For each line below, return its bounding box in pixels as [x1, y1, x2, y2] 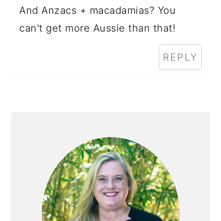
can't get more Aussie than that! [19, 22, 176, 35]
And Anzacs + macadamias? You [19, 4, 176, 17]
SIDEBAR [10, 131, 90, 150]
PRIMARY [10, 111, 95, 131]
